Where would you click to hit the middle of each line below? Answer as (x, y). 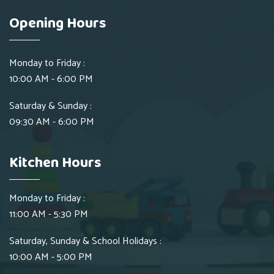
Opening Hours (57, 24)
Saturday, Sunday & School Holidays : (85, 241)
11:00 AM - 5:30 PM (49, 214)
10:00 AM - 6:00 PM (51, 80)
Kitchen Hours (55, 163)
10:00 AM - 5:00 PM (51, 257)
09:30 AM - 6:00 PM (52, 122)
